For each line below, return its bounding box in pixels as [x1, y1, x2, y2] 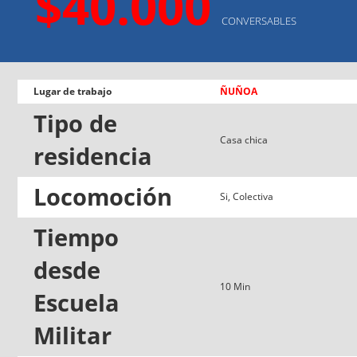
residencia [33, 139, 152, 172]
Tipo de [33, 107, 117, 139]
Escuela [33, 286, 120, 319]
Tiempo [33, 221, 119, 253]
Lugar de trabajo [33, 84, 112, 98]
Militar [33, 319, 112, 351]
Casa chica [220, 132, 268, 147]
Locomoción [33, 180, 172, 213]
